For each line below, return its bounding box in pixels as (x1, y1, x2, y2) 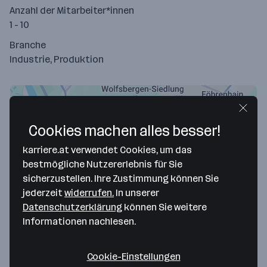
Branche (10, 39, 46, 51)
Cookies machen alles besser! (29, 123, 221, 139)
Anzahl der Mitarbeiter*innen (10, 5, 134, 16)
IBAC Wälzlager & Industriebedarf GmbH (10, 226, 226, 246)
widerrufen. (64, 187, 114, 198)
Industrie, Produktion (10, 54, 104, 65)
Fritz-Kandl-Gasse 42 (10, 251, 104, 262)
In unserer (114, 187, 159, 198)
